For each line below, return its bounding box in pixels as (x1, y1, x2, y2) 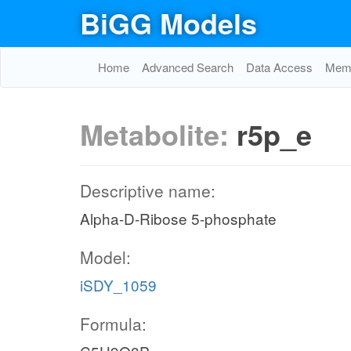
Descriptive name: (80, 179, 215, 202)
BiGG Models (80, 2, 257, 43)
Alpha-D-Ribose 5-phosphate (80, 208, 277, 229)
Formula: (80, 312, 147, 335)
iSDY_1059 (80, 274, 157, 295)
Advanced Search (142, 59, 233, 75)
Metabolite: (80, 114, 237, 154)
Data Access (246, 59, 313, 75)
